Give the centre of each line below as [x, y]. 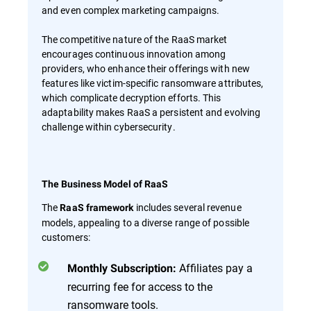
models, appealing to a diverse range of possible [146, 222]
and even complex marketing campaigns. [131, 10]
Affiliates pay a [215, 267]
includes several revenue [187, 207]
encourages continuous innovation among [134, 53]
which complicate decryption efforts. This [132, 97]
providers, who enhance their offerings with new [146, 68]
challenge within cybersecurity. [109, 126]
